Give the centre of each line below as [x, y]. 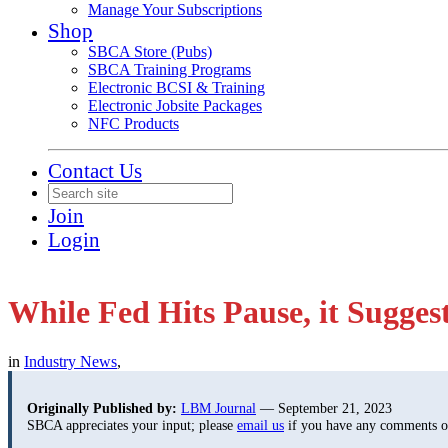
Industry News [70, 361]
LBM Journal [218, 408]
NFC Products [133, 123]
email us [260, 425]
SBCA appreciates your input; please [132, 425]
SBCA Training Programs [169, 69]
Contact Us [95, 170]
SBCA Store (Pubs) [150, 51]
